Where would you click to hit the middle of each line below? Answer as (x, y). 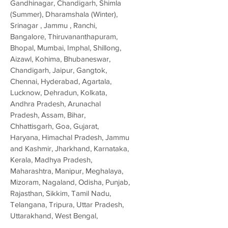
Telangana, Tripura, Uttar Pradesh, (67, 205)
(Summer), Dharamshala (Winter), (64, 14)
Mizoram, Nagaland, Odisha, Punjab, (70, 182)
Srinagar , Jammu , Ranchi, (53, 25)
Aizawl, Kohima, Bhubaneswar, (60, 59)
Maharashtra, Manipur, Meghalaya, (67, 171)
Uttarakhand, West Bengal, (54, 216)
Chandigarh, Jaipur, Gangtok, (59, 70)
